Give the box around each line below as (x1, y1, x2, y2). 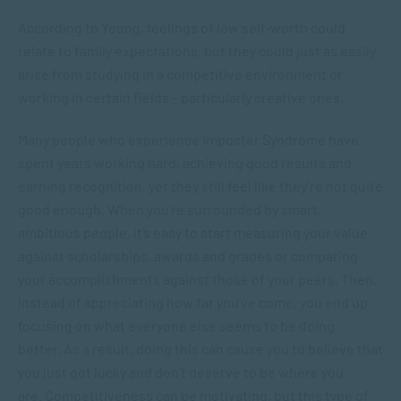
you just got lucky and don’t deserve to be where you (18, 363, 344, 380)
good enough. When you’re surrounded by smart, (18, 200, 321, 218)
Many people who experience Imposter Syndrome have (18, 131, 359, 148)
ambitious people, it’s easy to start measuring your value (18, 224, 368, 241)
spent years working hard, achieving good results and (18, 154, 352, 171)
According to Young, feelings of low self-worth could (18, 19, 346, 36)
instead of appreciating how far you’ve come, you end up (18, 294, 368, 311)
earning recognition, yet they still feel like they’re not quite (18, 177, 383, 194)
